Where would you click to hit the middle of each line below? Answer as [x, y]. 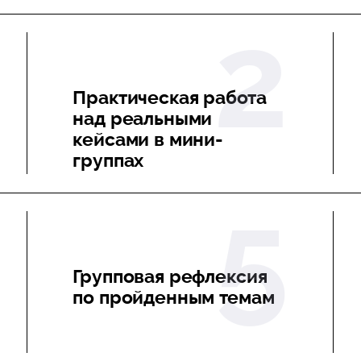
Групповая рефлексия [170, 276]
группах [108, 160]
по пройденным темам [174, 297]
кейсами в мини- [148, 139]
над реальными [143, 118]
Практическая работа [170, 97]
